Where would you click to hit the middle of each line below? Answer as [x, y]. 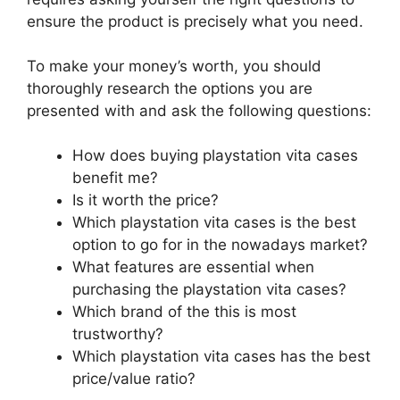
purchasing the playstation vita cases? [209, 290]
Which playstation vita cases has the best [221, 357]
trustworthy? [118, 334]
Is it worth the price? [146, 200]
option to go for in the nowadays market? [220, 245]
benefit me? [115, 178]
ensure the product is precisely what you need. [195, 21]
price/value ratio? [134, 379]
